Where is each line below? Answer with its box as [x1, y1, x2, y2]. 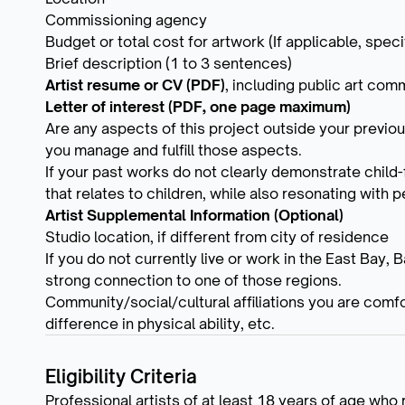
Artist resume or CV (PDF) [45, 75, 225, 94]
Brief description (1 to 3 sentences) [45, 53, 292, 72]
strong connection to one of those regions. [45, 270, 342, 289]
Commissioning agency [45, 10, 207, 29]
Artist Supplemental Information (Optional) [45, 205, 344, 224]
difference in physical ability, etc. [45, 314, 275, 333]
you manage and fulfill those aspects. [45, 140, 302, 159]
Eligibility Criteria [45, 364, 197, 388]
